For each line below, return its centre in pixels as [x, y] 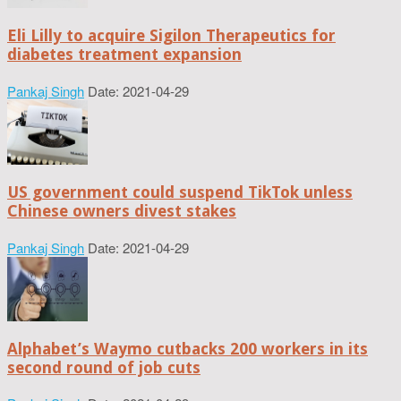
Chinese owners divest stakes [122, 210]
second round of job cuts [104, 367]
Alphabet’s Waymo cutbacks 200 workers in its [188, 348]
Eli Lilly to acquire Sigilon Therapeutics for [171, 35]
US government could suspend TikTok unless [180, 192]
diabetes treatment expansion [124, 54]
